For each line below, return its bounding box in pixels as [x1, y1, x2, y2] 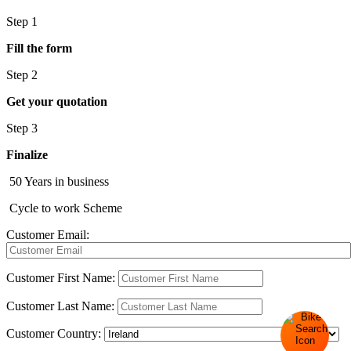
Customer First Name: [6, 270, 115, 284]
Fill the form [6, 41, 72, 55]
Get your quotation [6, 94, 107, 108]
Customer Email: [6, 227, 89, 241]
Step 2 [6, 67, 38, 81]
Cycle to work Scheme [6, 201, 122, 215]
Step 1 [6, 14, 38, 28]
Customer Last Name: [6, 299, 118, 313]
